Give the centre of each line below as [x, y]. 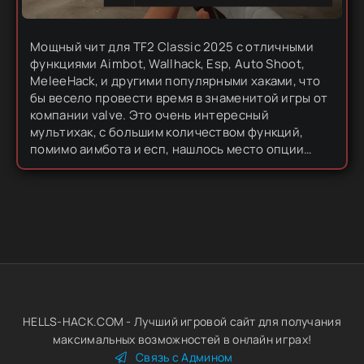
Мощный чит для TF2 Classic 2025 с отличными [172, 46]
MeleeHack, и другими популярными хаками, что [175, 80]
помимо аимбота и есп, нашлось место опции [167, 149]
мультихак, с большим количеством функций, [167, 132]
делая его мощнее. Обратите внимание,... [157, 183]
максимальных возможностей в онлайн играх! [182, 339]
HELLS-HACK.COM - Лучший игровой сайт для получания [182, 321]
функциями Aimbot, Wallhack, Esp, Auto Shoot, [168, 63]
